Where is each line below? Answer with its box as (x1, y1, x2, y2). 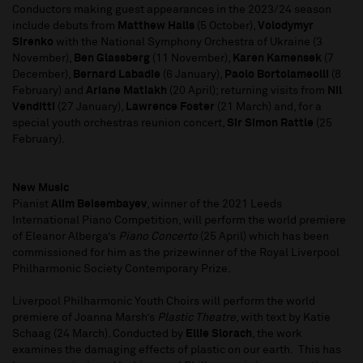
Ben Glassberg (74, 53, 150, 65)
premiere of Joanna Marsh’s (12, 312, 157, 324)
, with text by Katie (236, 312, 331, 324)
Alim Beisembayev (51, 199, 147, 211)
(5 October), (194, 20, 258, 32)
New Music (12, 182, 74, 194)
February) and (12, 85, 86, 97)
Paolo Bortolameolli (224, 69, 329, 81)
